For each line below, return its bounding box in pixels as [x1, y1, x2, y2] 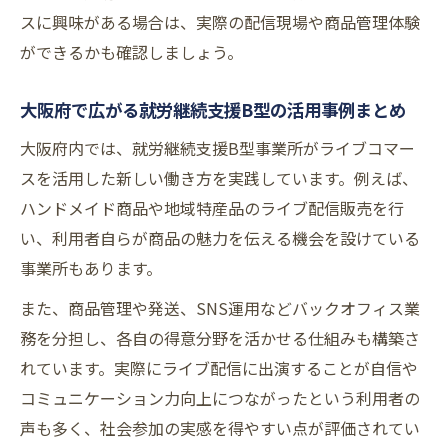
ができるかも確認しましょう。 [20, 40, 243, 65]
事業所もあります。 [20, 256, 162, 281]
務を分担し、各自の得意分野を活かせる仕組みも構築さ [20, 326, 420, 351]
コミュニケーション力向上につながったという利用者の [20, 386, 420, 411]
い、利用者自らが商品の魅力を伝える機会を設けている [20, 226, 420, 251]
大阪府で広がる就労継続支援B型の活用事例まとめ [20, 97, 406, 123]
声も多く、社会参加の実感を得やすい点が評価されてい [20, 416, 420, 441]
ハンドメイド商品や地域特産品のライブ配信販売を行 [20, 196, 404, 221]
